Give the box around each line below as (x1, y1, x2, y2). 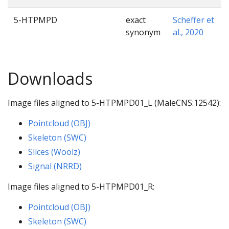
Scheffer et (173, 14, 214, 26)
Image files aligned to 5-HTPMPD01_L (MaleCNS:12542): (8, 97, 221, 108)
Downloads (8, 67, 93, 89)
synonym (126, 26, 161, 38)
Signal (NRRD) (28, 160, 82, 172)
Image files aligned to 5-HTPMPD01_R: (8, 180, 154, 192)
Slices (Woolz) (28, 146, 80, 157)
